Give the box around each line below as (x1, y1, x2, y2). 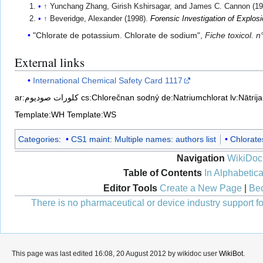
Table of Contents (123, 167, 202, 178)
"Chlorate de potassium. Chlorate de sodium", (33, 30, 205, 40)
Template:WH (15, 110, 65, 120)
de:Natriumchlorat (161, 93, 228, 103)
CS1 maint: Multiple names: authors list (70, 134, 216, 144)
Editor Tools (103, 183, 157, 193)
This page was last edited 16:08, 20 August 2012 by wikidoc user (12, 249, 219, 258)
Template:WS (67, 110, 116, 120)
